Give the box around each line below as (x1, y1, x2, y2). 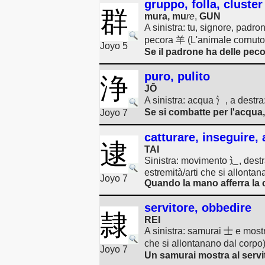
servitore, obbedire (144, 201, 251, 214)
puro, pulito (144, 70, 210, 83)
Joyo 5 (100, 41, 128, 51)
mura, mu (144, 11, 186, 21)
